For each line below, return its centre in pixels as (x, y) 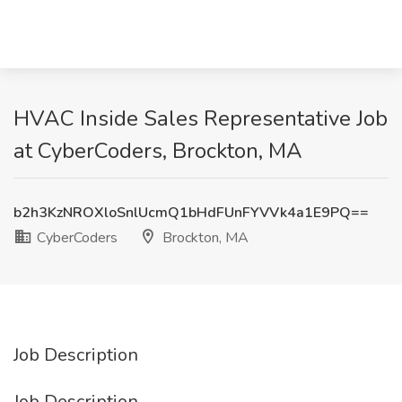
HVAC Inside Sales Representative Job (201, 118)
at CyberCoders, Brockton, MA (158, 151)
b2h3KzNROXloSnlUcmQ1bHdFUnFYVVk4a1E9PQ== (191, 213)
